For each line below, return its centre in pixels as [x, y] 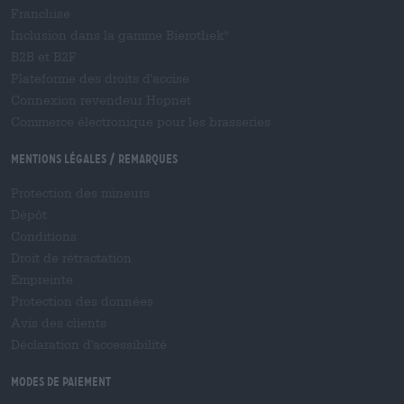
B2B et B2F [44, 57]
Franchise [41, 14]
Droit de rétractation [71, 258]
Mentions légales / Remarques [94, 159]
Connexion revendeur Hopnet [101, 100]
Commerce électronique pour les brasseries [141, 122]
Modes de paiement [61, 381]
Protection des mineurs [80, 193]
